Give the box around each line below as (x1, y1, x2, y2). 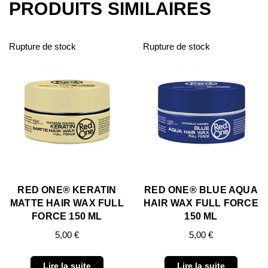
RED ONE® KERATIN (17, 185, 117, 195)
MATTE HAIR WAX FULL (10, 198, 124, 208)
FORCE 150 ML (32, 211, 102, 221)
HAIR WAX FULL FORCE (144, 198, 258, 208)
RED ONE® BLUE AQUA (144, 185, 258, 195)
